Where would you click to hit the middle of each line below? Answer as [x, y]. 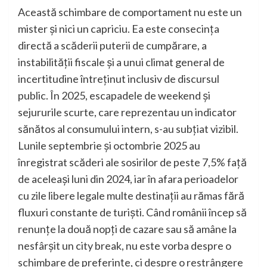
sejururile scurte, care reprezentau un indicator [127, 112]
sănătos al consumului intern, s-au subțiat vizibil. [128, 129]
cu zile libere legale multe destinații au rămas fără [131, 196]
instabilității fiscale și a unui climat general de [121, 62]
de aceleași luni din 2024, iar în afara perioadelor [128, 179]
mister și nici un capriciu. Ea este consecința [119, 29]
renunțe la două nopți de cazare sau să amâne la [127, 229]
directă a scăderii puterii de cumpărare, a [112, 46]
